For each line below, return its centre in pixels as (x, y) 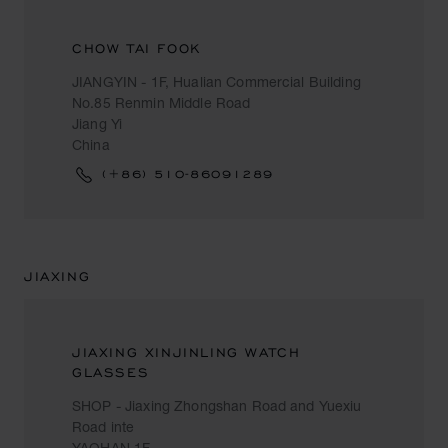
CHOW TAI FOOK (136, 48)
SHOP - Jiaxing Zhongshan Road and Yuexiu (217, 405)
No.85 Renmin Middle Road (161, 102)
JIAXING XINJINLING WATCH (186, 352)
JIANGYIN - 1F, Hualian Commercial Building (216, 81)
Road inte (103, 426)
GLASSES (111, 372)
